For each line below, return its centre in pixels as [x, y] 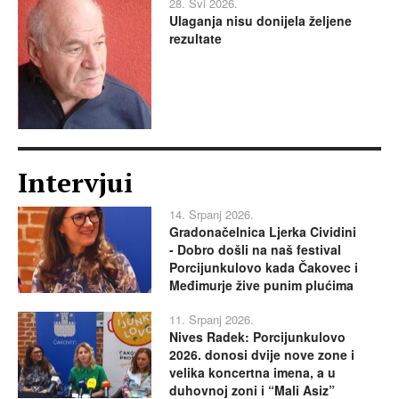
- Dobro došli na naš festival [255, 249]
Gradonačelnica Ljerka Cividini [263, 231]
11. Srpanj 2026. [212, 319]
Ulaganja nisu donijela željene [261, 20]
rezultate [195, 38]
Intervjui [75, 182]
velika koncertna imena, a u [252, 372]
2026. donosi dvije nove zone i [262, 354]
